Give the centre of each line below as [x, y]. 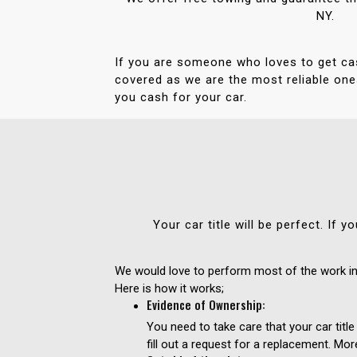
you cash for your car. [181, 97]
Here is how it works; [169, 288]
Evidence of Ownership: [206, 304]
